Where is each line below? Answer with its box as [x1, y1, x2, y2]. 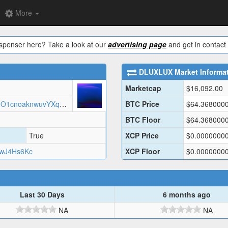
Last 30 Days [19, 189, 65, 200]
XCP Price [125, 130, 159, 141]
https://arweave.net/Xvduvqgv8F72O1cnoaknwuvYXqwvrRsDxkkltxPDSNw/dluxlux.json [60, 99, 67, 109]
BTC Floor [125, 115, 160, 125]
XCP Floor [125, 146, 160, 157]
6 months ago [162, 189, 211, 200]
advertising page [108, 39, 166, 49]
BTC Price [125, 99, 159, 109]
